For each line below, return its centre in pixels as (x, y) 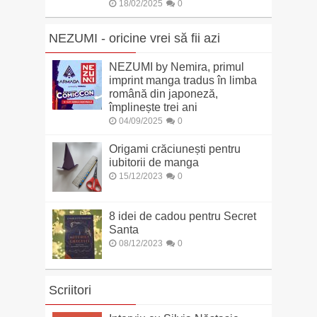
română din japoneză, (163, 94)
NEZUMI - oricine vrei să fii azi (134, 39)
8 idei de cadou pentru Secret (182, 217)
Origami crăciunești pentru (174, 149)
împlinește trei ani (153, 108)
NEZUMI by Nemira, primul (176, 67)
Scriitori (70, 290)
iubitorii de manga (154, 163)
